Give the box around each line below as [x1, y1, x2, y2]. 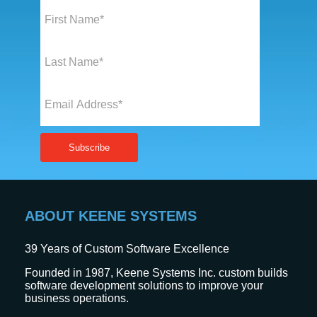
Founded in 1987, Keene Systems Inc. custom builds [25, 266, 288, 279]
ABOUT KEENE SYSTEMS [25, 207, 197, 224]
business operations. [25, 292, 129, 304]
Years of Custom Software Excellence [38, 242, 229, 255]
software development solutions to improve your [25, 279, 263, 292]
